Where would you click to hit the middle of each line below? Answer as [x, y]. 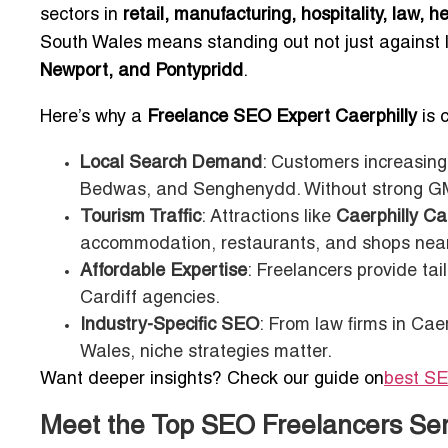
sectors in [81, 16]
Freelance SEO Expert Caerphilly [282, 118]
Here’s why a [93, 118]
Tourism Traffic [140, 218]
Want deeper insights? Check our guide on [212, 380]
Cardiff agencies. [150, 299]
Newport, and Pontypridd [141, 72]
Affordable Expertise [163, 272]
